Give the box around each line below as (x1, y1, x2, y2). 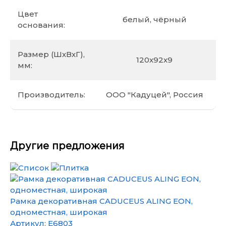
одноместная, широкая (10, 207, 107, 217)
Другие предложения (10, 142, 124, 151)
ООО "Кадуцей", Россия (105, 90, 203, 99)
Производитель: (18, 90, 85, 99)
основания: (18, 20, 65, 30)
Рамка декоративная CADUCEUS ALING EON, (10, 196, 193, 206)
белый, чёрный (122, 15, 187, 24)
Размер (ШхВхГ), (18, 49, 85, 59)
